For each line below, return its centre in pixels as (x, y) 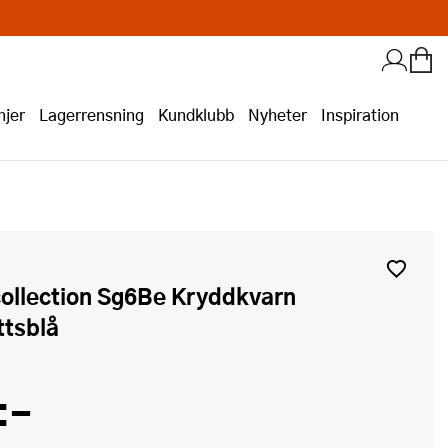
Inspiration (360, 114)
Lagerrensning (91, 114)
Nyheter (277, 114)
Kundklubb (196, 114)
